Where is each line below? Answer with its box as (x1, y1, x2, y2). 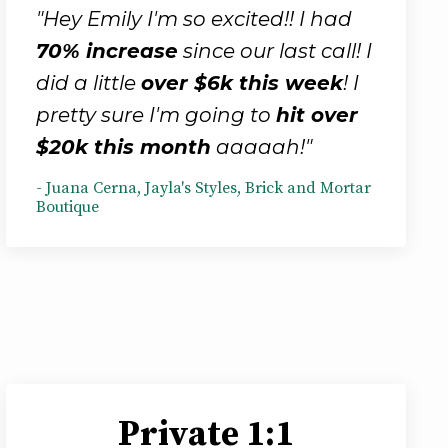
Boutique (36, 196, 99, 217)
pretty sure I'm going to (36, 102, 276, 127)
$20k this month (36, 134, 211, 159)
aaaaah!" (211, 134, 312, 159)
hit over (276, 102, 358, 127)
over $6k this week (141, 70, 343, 95)
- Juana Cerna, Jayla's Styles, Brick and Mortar (36, 177, 371, 198)
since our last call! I (178, 38, 372, 63)
